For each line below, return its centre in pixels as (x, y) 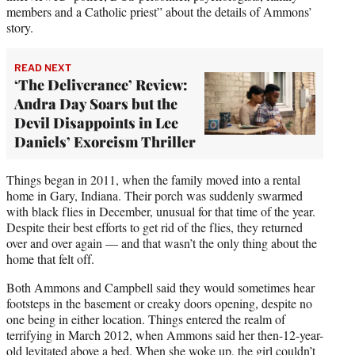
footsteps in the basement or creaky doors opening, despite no (159, 303)
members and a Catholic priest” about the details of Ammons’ (159, 11)
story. (20, 27)
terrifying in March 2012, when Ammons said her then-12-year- (165, 334)
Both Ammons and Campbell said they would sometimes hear (160, 287)
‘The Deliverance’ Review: (101, 84)
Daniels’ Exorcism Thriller (105, 141)
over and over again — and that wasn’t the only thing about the (162, 242)
